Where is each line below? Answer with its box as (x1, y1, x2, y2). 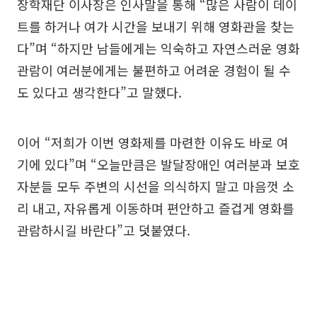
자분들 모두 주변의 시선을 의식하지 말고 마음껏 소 (17, 176, 294, 195)
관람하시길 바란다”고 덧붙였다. (17, 220, 190, 239)
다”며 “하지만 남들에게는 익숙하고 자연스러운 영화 (17, 38, 300, 57)
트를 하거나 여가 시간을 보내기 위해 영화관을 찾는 (17, 16, 294, 35)
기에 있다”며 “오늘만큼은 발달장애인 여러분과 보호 (17, 154, 300, 173)
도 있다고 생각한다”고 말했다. (17, 82, 182, 101)
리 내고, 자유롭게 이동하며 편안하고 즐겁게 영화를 (17, 198, 294, 217)
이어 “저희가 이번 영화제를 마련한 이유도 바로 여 (17, 132, 289, 151)
